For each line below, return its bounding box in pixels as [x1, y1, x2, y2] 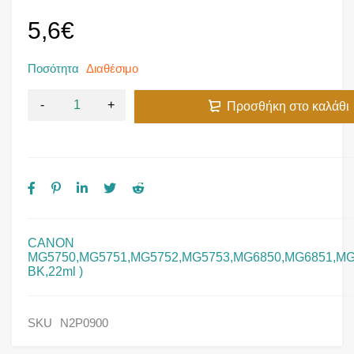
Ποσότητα [28, 61, 79, 75]
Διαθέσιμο [86, 61, 138, 75]
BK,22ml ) [28, 264, 83, 278]
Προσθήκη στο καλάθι [226, 99, 349, 113]
